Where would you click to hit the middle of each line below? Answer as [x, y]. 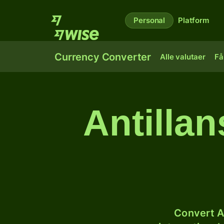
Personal [149, 20]
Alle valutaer [183, 57]
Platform [193, 20]
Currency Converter [103, 57]
